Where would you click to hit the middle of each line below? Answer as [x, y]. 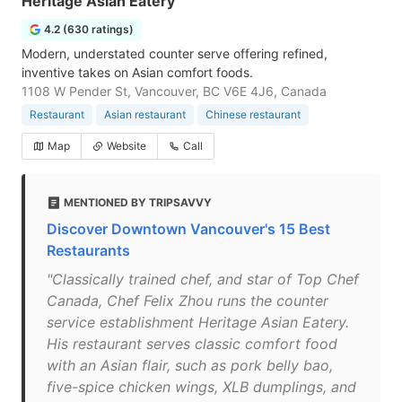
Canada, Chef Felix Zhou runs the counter [188, 301]
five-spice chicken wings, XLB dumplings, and [201, 387]
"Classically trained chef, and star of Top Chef [203, 279]
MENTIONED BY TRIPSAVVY [138, 202]
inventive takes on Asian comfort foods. [137, 72]
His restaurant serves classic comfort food [192, 344]
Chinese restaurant [253, 114]
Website [127, 146]
